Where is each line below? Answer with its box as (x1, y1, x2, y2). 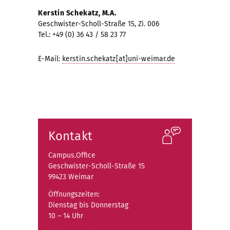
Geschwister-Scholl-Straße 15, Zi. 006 (38, 19, 159, 28)
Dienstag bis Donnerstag (48, 200, 128, 209)
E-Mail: (38, 54, 62, 63)
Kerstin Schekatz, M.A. (38, 8, 117, 17)
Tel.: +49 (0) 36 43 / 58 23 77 (38, 30, 126, 39)
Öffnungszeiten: (48, 189, 100, 199)
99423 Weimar (48, 172, 93, 181)
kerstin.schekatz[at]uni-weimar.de (62, 54, 176, 63)
